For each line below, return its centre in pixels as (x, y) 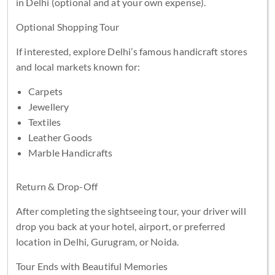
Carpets (45, 91)
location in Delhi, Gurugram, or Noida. (97, 241)
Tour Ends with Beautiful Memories (92, 266)
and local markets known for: (78, 66)
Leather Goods (60, 137)
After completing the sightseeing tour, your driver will (131, 211)
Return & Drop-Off (57, 186)
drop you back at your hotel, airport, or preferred (120, 226)
